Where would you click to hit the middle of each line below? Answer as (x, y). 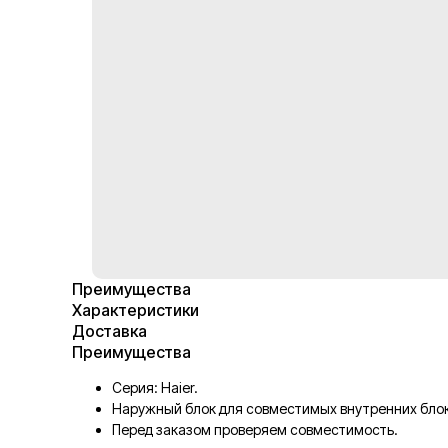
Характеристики (135, 310)
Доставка (109, 331)
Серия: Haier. (155, 387)
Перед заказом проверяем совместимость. (255, 429)
